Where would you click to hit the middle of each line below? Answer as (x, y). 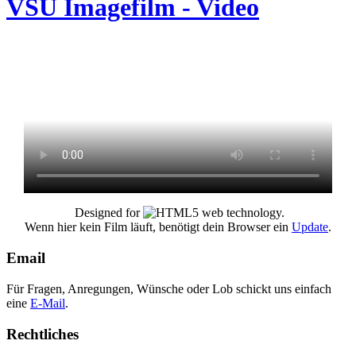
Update (310, 227)
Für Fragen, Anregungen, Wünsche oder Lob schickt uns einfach (169, 288)
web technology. (242, 213)
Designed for (107, 213)
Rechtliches (43, 334)
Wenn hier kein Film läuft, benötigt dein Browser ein (158, 227)
